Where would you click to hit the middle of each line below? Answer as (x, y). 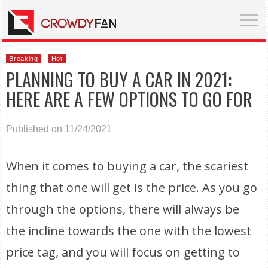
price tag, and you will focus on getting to (123, 252)
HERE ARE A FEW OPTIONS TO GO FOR (130, 99)
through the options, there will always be (123, 209)
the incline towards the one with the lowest (129, 231)
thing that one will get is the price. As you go (132, 188)
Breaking (24, 59)
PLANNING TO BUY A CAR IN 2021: (119, 79)
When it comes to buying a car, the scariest (127, 166)
